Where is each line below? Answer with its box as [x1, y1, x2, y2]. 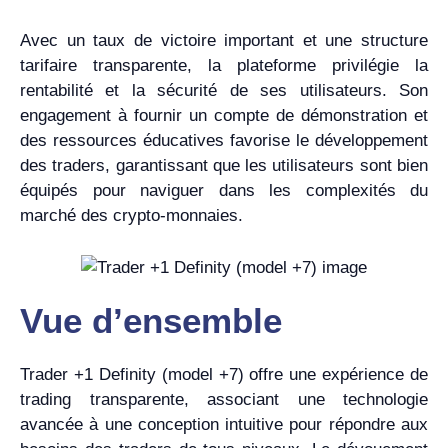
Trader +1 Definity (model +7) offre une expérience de [20, 364, 428, 384]
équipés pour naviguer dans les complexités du [20, 181, 428, 200]
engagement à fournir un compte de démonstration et [20, 106, 428, 125]
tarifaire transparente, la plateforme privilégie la [20, 56, 428, 75]
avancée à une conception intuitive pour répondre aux [20, 414, 428, 434]
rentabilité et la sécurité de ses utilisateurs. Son [20, 81, 428, 100]
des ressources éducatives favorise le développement [20, 131, 428, 150]
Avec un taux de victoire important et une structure [20, 31, 428, 50]
